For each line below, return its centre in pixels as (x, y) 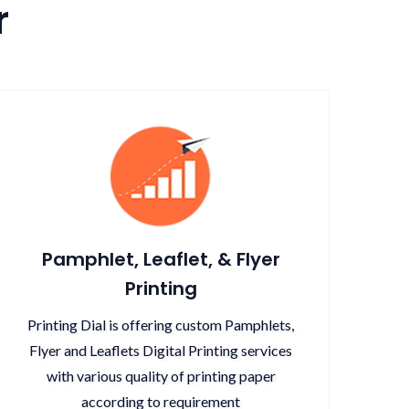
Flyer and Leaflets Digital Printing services (161, 350)
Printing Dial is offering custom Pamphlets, (161, 325)
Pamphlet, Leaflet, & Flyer (161, 259)
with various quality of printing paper (161, 376)
